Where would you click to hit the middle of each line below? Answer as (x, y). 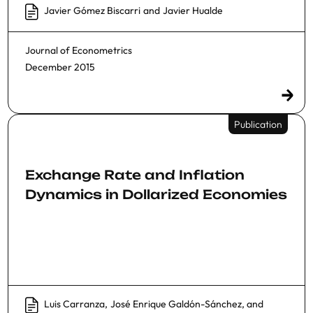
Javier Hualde (193, 11)
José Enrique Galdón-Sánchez (176, 304)
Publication (258, 124)
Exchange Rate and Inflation (135, 175)
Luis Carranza (74, 304)
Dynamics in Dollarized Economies (156, 194)
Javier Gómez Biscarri (92, 11)
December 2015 (60, 67)
